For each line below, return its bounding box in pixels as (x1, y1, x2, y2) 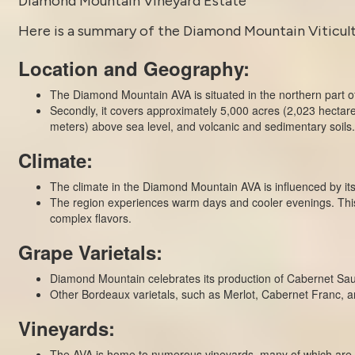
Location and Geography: (17, 54, 250, 82)
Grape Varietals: (17, 238, 162, 265)
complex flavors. (49, 209, 132, 226)
